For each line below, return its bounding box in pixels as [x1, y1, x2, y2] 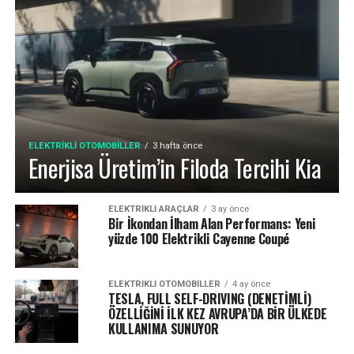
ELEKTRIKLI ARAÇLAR [107, 204, 199, 215]
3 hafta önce [152, 141, 202, 152]
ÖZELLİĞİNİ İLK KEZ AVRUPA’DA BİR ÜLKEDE [107, 304, 327, 324]
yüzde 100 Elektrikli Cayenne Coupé [107, 229, 289, 249]
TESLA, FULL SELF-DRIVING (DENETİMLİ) [107, 289, 311, 309]
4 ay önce [232, 279, 270, 290]
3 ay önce [210, 204, 249, 215]
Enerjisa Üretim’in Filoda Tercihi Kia [28, 150, 322, 186]
